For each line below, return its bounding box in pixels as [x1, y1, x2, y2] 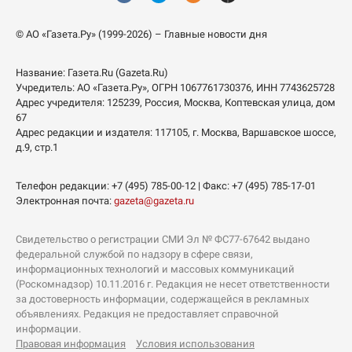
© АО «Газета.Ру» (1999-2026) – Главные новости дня [16, 28, 267, 41]
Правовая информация [16, 338, 126, 350]
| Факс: [196, 180, 232, 192]
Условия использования [136, 338, 255, 350]
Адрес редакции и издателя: [16, 126, 155, 139]
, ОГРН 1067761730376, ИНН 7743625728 [147, 82, 335, 94]
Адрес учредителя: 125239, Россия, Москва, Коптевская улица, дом [16, 97, 335, 109]
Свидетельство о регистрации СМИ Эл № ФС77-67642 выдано [16, 233, 310, 246]
